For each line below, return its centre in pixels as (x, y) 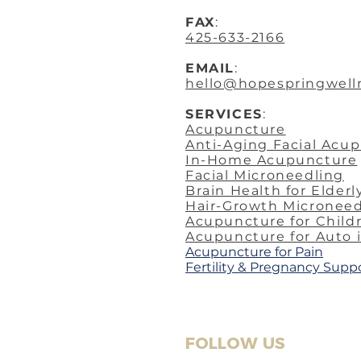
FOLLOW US (235, 343)
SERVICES (224, 114)
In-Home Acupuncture (272, 160)
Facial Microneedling (265, 175)
